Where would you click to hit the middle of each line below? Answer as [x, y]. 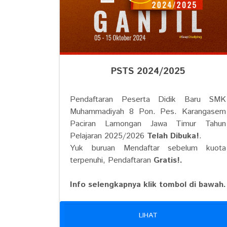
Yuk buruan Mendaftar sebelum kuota [148, 148]
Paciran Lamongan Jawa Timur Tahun [148, 124]
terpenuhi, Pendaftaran [112, 160]
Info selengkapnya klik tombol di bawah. [148, 184]
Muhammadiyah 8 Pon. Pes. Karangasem [148, 111]
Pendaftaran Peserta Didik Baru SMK [148, 99]
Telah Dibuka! [173, 136]
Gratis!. [168, 160]
